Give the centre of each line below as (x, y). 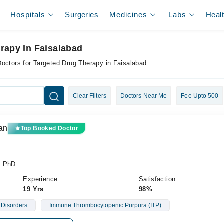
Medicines (129, 15)
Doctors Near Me (144, 96)
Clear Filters (89, 96)
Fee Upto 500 (200, 96)
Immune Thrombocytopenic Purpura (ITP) (105, 205)
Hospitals (28, 15)
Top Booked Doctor (50, 128)
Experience (40, 179)
